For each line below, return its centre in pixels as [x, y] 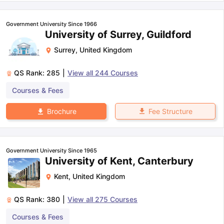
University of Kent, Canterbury [119, 161]
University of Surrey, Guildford [118, 34]
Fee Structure [170, 111]
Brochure [61, 111]
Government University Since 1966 [51, 24]
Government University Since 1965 [51, 150]
